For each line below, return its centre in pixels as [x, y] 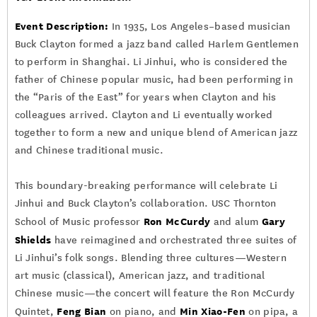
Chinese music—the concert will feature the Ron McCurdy [155, 293]
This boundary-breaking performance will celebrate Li [146, 186]
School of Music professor [79, 222]
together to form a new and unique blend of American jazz [156, 133]
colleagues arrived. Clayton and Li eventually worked [144, 115]
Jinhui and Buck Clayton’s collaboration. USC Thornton [145, 203]
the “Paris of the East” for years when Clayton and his [145, 97]
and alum [236, 222]
